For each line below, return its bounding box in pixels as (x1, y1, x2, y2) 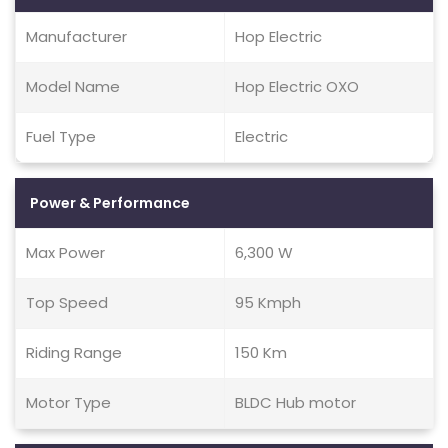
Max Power (26, 242, 105, 263)
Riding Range (26, 342, 122, 363)
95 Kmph (235, 292, 301, 313)
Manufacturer (26, 26, 127, 47)
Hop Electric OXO (235, 76, 359, 97)
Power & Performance (30, 193, 190, 213)
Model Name (26, 76, 120, 97)
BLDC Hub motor (235, 392, 356, 413)
